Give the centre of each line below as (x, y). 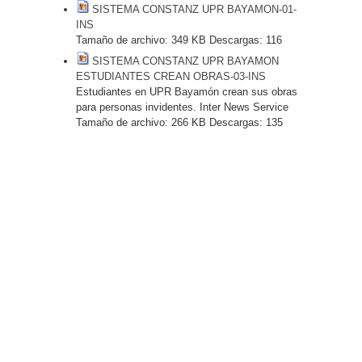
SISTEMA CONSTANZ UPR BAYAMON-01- (194, 9)
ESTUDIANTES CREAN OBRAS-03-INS (171, 76)
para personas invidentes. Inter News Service (182, 107)
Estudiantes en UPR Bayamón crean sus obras (187, 92)
